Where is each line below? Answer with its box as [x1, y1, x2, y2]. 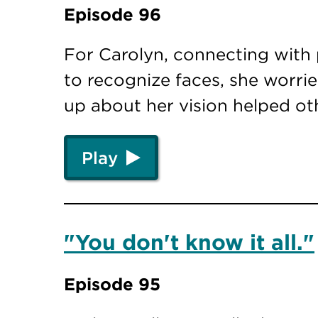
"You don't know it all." [64, 229, 314, 256]
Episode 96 [64, 4, 161, 26]
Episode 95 [64, 273, 160, 295]
